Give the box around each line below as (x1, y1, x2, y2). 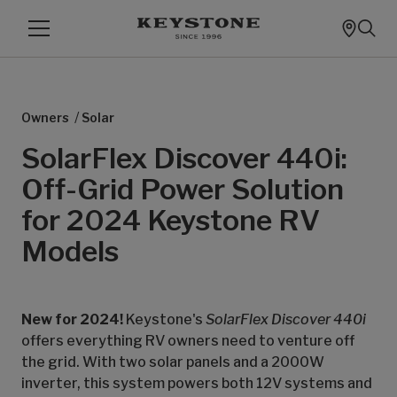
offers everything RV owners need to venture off (21, 332, 354, 349)
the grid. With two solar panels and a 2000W (21, 354, 324, 370)
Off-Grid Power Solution (21, 172, 344, 206)
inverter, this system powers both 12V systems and (21, 375, 372, 392)
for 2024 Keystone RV (21, 203, 320, 237)
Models (21, 234, 119, 269)
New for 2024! (21, 311, 123, 328)
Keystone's (123, 311, 206, 328)
